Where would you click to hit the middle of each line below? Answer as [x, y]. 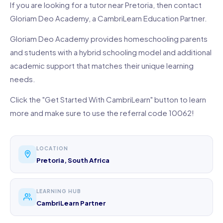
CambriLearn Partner [71, 203]
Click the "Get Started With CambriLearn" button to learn [108, 99]
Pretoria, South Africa [73, 160]
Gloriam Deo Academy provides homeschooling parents [109, 38]
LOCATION [52, 148]
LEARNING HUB [59, 191]
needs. [23, 79]
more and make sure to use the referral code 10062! [102, 112]
